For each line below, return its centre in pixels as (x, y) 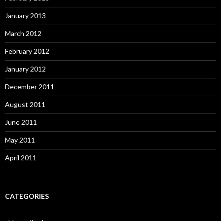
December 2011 (30, 86)
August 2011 (25, 104)
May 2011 (20, 140)
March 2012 (23, 33)
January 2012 (25, 69)
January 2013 (25, 15)
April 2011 (21, 157)
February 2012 (27, 51)
